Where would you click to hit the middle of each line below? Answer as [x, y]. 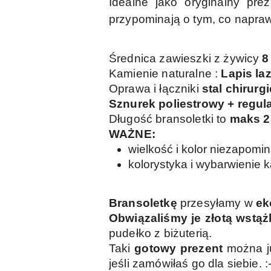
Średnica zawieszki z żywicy [186, 59]
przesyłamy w [218, 203]
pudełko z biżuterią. [161, 233]
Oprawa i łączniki [155, 89]
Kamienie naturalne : [165, 74]
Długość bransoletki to [169, 119]
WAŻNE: [132, 134]
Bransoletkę [145, 203]
